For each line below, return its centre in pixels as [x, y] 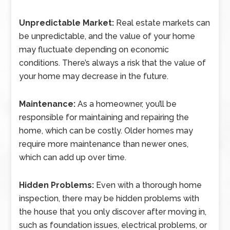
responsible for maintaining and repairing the [104, 117]
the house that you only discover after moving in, [113, 212]
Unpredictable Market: [67, 23]
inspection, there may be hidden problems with [109, 198]
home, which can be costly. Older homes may [106, 131]
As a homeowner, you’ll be [126, 104]
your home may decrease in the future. [94, 76]
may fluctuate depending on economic [94, 50]
